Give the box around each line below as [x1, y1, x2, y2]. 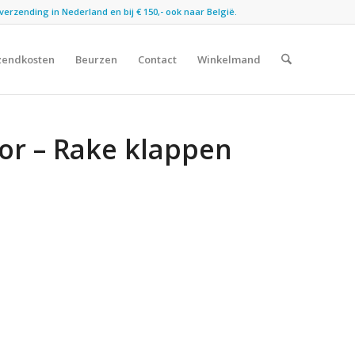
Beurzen [74, 52, 117, 67]
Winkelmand [197, 52, 261, 67]
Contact [137, 52, 177, 67]
